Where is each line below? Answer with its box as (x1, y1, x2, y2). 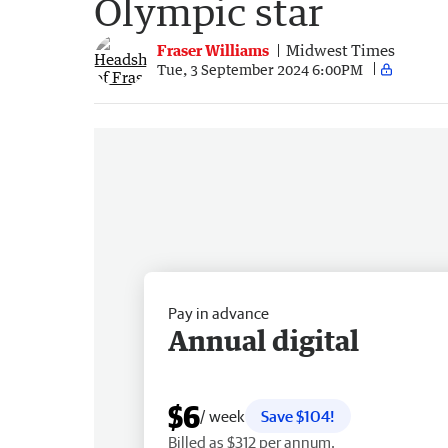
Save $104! (261, 406, 335, 425)
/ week (200, 406, 245, 425)
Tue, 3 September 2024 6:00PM (157, 60, 363, 78)
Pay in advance (168, 303, 269, 322)
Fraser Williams (157, 41, 269, 60)
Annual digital (168, 322, 359, 357)
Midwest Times (286, 41, 395, 60)
